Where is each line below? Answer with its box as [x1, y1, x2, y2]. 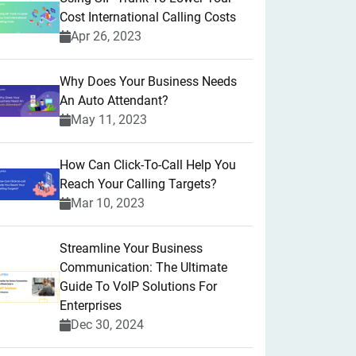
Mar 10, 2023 [71, 195, 145, 211]
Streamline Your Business [60, 241, 203, 256]
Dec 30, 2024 [71, 317, 144, 332]
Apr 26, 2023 [71, 29, 141, 44]
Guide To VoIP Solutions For [60, 279, 217, 294]
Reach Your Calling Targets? [60, 176, 217, 192]
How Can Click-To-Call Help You [60, 157, 236, 172]
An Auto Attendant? [60, 93, 168, 108]
